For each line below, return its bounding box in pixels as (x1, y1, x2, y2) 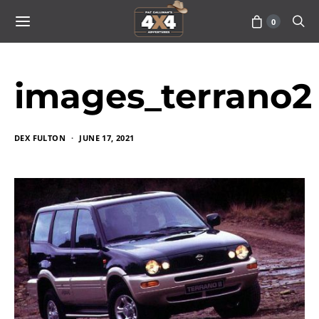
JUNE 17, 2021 (79, 132, 135, 143)
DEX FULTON (14, 132, 66, 143)
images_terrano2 (14, 75, 312, 117)
